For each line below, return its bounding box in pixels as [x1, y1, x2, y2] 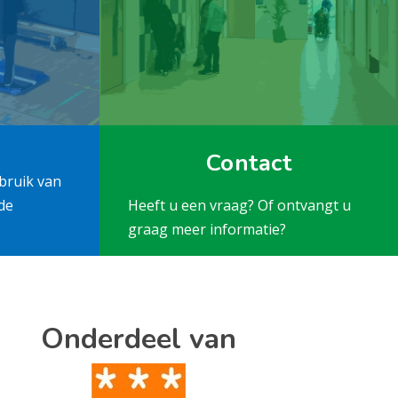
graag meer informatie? [128, 219, 286, 239]
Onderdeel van [40, 320, 236, 358]
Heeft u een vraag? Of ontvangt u [128, 195, 351, 215]
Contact [205, 147, 292, 179]
